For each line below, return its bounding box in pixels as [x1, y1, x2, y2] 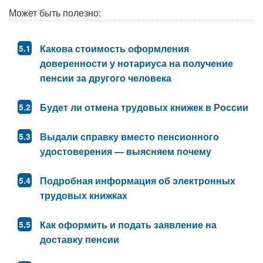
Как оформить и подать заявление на [40, 218, 217, 232]
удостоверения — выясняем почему [40, 144, 211, 159]
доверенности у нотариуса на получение [40, 56, 233, 70]
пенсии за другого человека [40, 71, 171, 85]
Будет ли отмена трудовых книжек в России [40, 100, 248, 114]
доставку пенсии [40, 232, 119, 247]
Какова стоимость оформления [40, 42, 189, 56]
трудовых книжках [40, 188, 127, 203]
